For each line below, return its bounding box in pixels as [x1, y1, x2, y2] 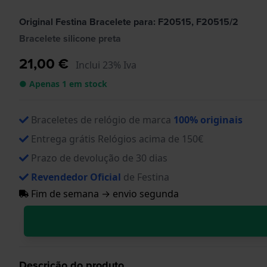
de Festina [121, 170, 169, 184]
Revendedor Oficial [31, 170, 121, 184]
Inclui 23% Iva [76, 58, 136, 72]
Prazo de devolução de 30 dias [31, 151, 167, 164]
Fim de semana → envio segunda [29, 187, 179, 200]
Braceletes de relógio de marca [31, 113, 173, 126]
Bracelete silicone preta [19, 31, 121, 45]
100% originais [173, 113, 243, 126]
